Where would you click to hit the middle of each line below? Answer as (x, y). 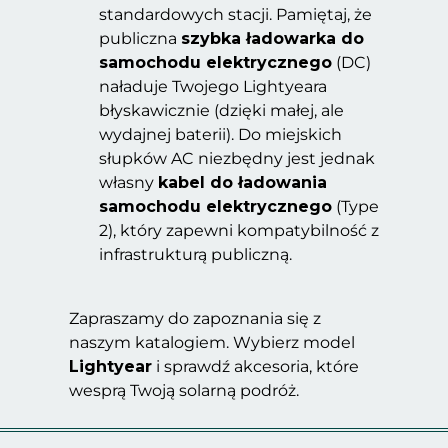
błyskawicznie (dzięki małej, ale (221, 110)
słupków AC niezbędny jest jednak (237, 158)
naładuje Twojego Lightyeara (213, 86)
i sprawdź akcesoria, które (255, 366)
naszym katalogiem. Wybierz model (212, 342)
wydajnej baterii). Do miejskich (220, 134)
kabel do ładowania (242, 182)
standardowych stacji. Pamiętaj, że (235, 14)
